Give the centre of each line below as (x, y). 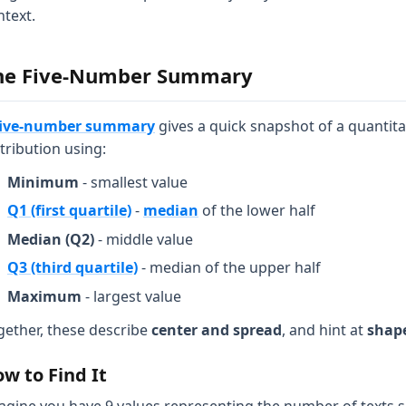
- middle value (144, 239)
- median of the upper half (229, 268)
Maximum (44, 296)
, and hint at (324, 329)
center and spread (217, 329)
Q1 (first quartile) (69, 211)
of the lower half (257, 211)
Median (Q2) (51, 239)
